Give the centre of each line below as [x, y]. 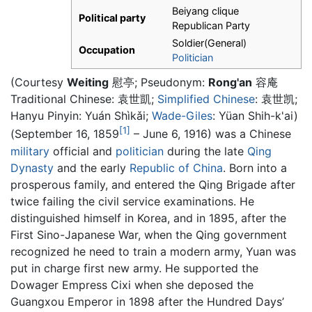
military [30, 151]
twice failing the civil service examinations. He [132, 201]
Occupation [107, 50]
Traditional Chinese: [64, 99]
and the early [92, 167]
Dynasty [32, 167]
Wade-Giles [182, 116]
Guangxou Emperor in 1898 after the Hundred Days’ [147, 301]
